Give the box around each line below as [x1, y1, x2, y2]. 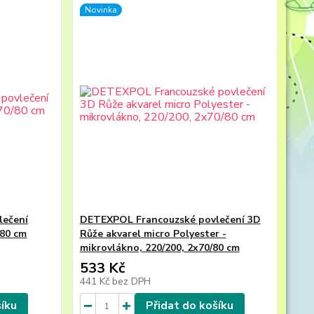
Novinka [84, 4, 117, 15]
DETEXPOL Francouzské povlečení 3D [79, 213, 261, 226]
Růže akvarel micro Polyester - [79, 227, 226, 240]
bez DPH [111, 275, 151, 288]
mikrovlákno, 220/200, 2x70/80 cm [79, 241, 240, 254]
